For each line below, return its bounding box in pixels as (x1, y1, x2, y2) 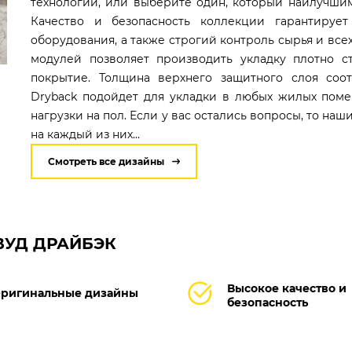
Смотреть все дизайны (47, 156, 164, 167)
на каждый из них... (30, 127, 140, 141)
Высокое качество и (227, 281, 346, 295)
